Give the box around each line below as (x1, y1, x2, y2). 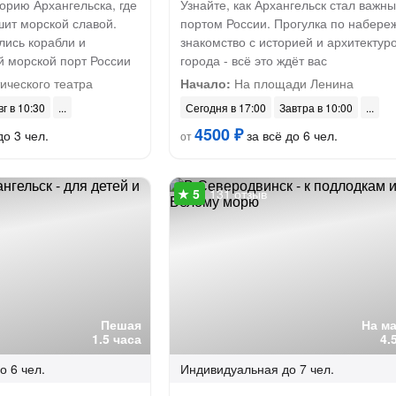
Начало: (179, 74, 231, 92)
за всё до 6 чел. (242, 126, 338, 144)
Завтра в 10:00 (278, 100, 353, 115)
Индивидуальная (179, 360, 278, 377)
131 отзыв (209, 185, 267, 202)
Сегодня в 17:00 (185, 100, 266, 115)
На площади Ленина (230, 74, 354, 92)
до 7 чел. (281, 360, 334, 377)
